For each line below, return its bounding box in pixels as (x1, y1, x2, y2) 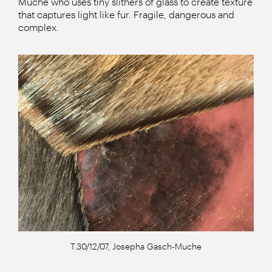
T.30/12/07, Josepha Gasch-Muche (70, 241, 202, 252)
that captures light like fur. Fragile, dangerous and (18, 8, 234, 21)
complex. (18, 21, 59, 33)
